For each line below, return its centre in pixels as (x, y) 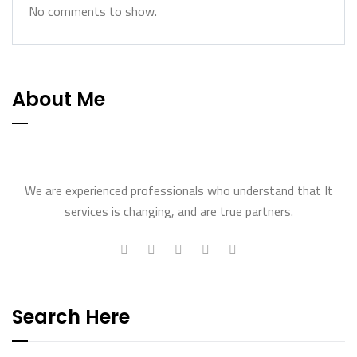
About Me (59, 99)
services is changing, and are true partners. (178, 211)
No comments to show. (93, 11)
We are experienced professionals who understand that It (178, 190)
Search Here (71, 317)
